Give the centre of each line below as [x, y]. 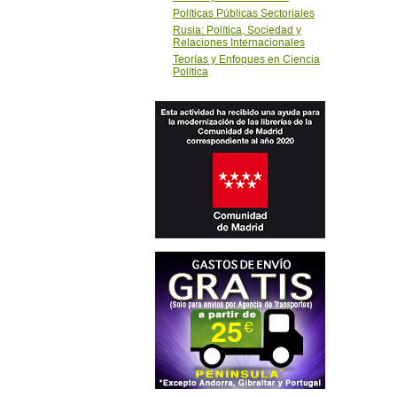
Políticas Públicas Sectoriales [243, 13]
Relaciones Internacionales [238, 43]
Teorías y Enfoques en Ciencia [246, 59]
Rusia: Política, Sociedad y [237, 30]
